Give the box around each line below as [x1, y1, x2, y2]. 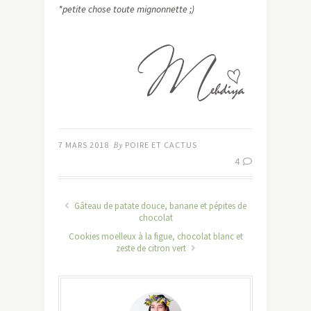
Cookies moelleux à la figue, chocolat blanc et [68, 230, 243, 242]
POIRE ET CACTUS [125, 139, 197, 150]
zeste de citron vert [115, 242, 188, 254]
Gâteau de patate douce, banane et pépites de [72, 199, 246, 212]
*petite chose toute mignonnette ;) [58, 3, 194, 16]
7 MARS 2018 [58, 139, 109, 150]
